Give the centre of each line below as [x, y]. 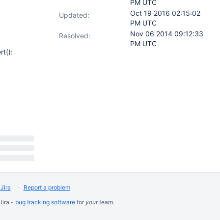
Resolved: [75, 36]
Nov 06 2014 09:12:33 [167, 34]
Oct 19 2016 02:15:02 [165, 13]
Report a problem [47, 187]
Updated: [74, 15]
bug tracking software [45, 202]
